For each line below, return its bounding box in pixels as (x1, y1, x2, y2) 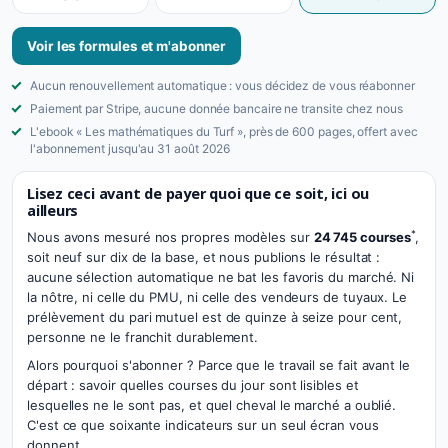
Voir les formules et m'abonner (27, 38, 226, 54)
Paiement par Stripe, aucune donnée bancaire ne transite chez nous (30, 101, 403, 116)
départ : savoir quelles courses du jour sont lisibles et (27, 377, 359, 393)
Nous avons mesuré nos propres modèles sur (27, 229, 314, 245)
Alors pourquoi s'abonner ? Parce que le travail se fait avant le (27, 357, 410, 373)
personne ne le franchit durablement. (27, 329, 259, 345)
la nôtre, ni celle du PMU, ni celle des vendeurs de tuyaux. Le (27, 289, 408, 305)
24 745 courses (313, 229, 411, 245)
